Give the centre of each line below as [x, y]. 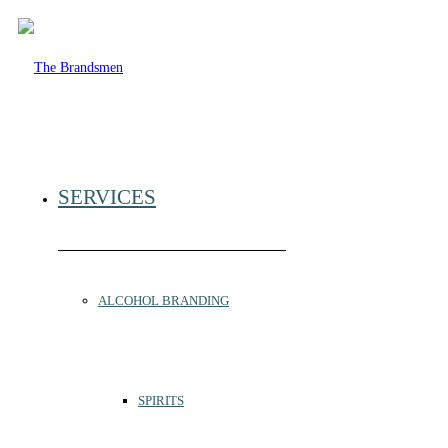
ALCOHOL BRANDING [163, 300]
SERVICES [107, 197]
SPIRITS [161, 400]
